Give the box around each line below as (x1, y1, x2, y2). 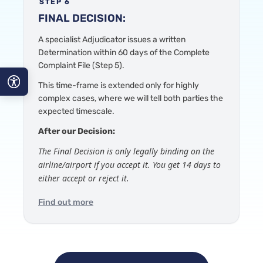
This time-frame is (38, 80, 108, 91)
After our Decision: (38, 126, 115, 137)
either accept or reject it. (38, 173, 129, 184)
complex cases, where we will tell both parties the (38, 93, 223, 104)
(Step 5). (90, 60, 124, 71)
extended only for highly (108, 80, 199, 91)
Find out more (38, 197, 93, 208)
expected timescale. (38, 106, 114, 117)
